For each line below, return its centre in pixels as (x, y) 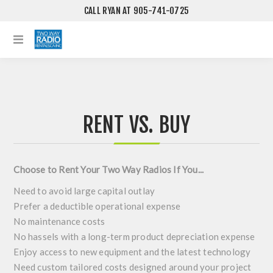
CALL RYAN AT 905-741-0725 (136, 11)
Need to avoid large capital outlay (84, 191)
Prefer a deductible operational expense (97, 206)
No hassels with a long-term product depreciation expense (134, 236)
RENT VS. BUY (136, 125)
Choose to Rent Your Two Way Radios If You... (109, 169)
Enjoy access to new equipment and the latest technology (132, 252)
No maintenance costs (59, 221)
